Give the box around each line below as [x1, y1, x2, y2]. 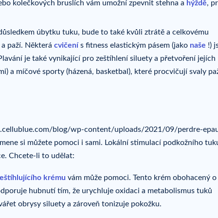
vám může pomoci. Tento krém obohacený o [66, 174, 217, 182]
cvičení [54, 41, 78, 49]
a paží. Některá [1, 41, 54, 49]
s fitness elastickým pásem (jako [80, 41, 188, 49]
